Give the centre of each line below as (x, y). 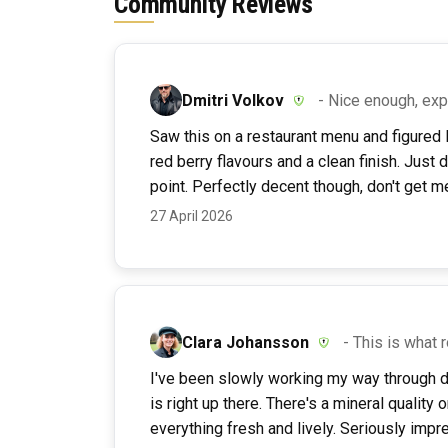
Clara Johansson (245, 342)
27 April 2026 (191, 216)
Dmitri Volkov (233, 100)
